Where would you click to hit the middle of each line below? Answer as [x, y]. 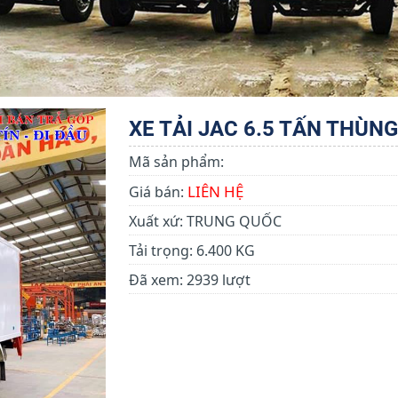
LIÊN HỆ [215, 192]
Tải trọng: [160, 251]
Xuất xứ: [155, 222]
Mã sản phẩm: [176, 162]
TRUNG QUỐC [232, 222]
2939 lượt [216, 280]
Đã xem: [155, 280]
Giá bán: [158, 192]
